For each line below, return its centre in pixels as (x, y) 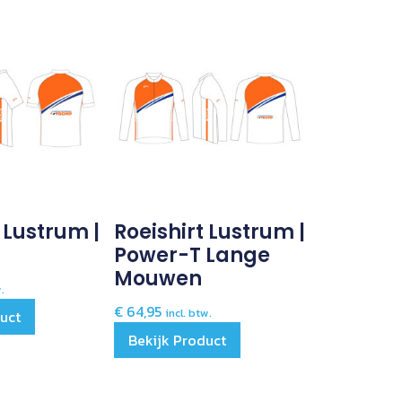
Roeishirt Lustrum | (210, 232)
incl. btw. (189, 313)
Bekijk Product (178, 341)
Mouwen (158, 279)
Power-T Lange (192, 256)
